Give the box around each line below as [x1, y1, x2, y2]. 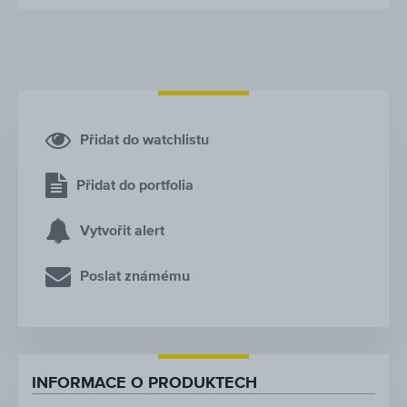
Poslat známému [80, 267, 190, 285]
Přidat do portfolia [76, 176, 194, 194]
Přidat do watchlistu [80, 131, 209, 149]
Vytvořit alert [80, 222, 164, 240]
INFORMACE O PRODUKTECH [32, 373, 257, 392]
